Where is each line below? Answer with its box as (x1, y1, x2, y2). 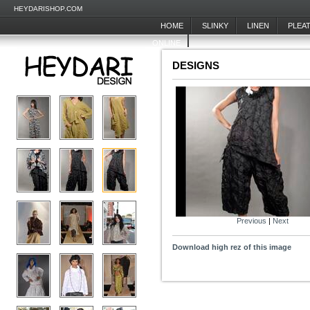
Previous (236, 217, 266, 225)
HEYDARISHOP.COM (14, 5, 82, 12)
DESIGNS (172, 60, 219, 71)
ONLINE (152, 39, 181, 47)
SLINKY (202, 21, 228, 30)
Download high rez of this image (172, 243, 291, 251)
